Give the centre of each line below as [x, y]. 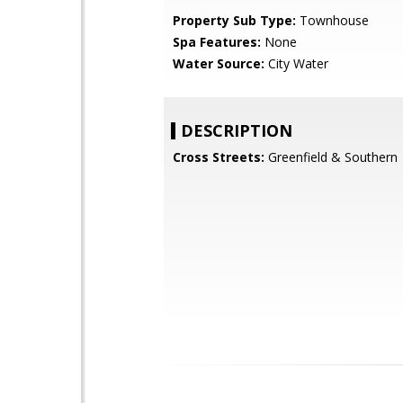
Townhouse [332, 20]
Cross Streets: [219, 157]
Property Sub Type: [234, 20]
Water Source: [219, 63]
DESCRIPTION [237, 130]
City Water [296, 63]
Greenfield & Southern [331, 157]
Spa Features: [217, 42]
